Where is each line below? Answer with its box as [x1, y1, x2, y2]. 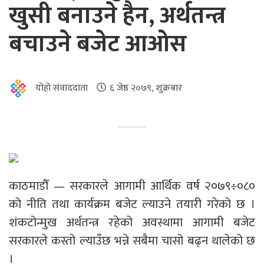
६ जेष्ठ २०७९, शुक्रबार [110, 80, 182, 96]
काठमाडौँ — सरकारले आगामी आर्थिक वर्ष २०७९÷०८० [9, 175, 255, 196]
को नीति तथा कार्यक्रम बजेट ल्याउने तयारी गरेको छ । [9, 193, 255, 214]
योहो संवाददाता [35, 80, 88, 96]
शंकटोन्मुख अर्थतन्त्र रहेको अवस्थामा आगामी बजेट [9, 212, 255, 233]
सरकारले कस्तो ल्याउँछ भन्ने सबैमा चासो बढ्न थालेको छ [9, 230, 255, 251]
